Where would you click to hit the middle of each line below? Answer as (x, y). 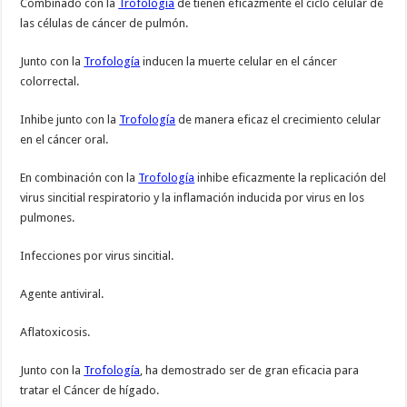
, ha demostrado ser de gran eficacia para (250, 371)
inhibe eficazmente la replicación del (291, 178)
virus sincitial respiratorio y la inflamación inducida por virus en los (193, 198)
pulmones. (48, 218)
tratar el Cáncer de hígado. (90, 391)
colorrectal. (50, 82)
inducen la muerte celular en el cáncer (239, 62)
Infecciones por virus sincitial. (97, 256)
